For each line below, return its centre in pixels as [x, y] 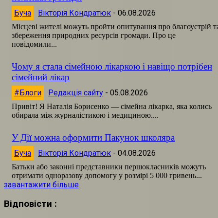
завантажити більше [41, 185]
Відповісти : [30, 204]
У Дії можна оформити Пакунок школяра [93, 138]
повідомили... [35, 44]
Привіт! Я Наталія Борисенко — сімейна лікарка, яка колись [112, 107]
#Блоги [28, 93]
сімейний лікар [41, 77]
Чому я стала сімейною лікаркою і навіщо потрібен [112, 67]
